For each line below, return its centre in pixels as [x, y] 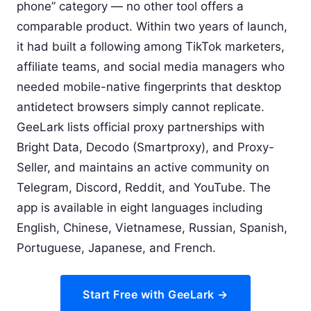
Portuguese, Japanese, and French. [116, 248]
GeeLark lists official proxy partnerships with [141, 127]
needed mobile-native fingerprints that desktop [149, 87]
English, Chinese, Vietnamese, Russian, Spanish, [152, 228]
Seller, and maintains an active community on [143, 168]
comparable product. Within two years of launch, [152, 27]
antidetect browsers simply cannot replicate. [141, 107]
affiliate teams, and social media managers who [151, 67]
